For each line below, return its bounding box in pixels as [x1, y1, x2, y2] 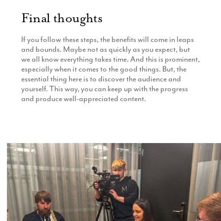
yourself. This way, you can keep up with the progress [21, 84, 188, 94]
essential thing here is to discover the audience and [21, 74, 181, 84]
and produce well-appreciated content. [21, 94, 146, 104]
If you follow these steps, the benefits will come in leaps [21, 35, 194, 45]
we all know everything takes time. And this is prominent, [21, 54, 200, 65]
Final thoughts [21, 10, 103, 27]
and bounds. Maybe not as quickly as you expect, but [21, 44, 190, 55]
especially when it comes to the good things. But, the [21, 64, 186, 74]
